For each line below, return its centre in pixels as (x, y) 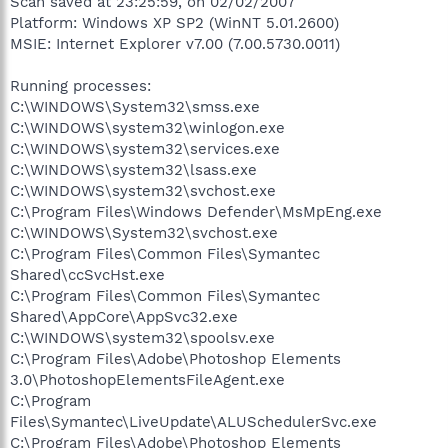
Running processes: (80, 86)
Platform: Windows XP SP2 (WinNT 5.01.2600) (174, 23)
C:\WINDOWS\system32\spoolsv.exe (142, 338)
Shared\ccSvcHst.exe (87, 275)
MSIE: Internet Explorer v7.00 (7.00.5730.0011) (175, 44)
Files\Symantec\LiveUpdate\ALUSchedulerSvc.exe (193, 422)
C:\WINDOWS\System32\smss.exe (135, 107)
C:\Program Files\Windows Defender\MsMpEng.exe (196, 212)
